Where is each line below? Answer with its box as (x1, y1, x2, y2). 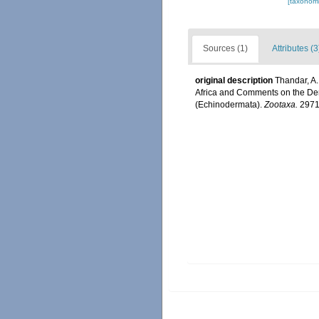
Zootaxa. (264, 100, 298, 110)
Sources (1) (203, 43, 248, 54)
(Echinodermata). (195, 100, 264, 110)
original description (195, 75, 273, 86)
